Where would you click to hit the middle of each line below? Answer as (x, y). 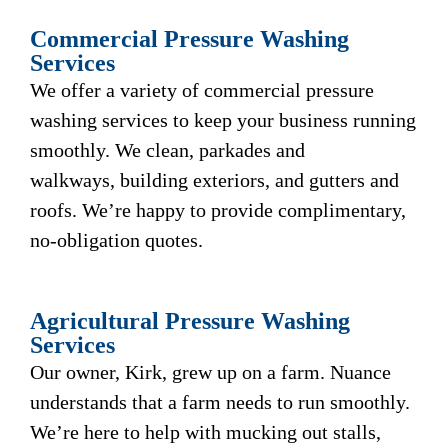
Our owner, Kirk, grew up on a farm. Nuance (210, 371)
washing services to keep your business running (223, 119)
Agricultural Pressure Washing (190, 320)
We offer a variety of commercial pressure (202, 89)
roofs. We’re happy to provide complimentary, (218, 209)
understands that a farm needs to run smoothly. (220, 401)
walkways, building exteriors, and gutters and (214, 179)
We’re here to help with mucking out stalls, (205, 431)
